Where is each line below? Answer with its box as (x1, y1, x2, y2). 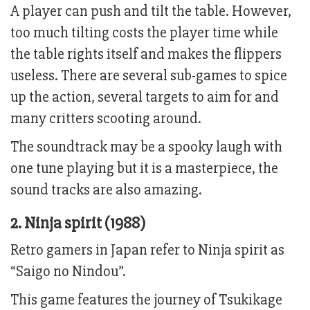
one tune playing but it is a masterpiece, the (10, 159, 278, 179)
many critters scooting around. (10, 109, 201, 129)
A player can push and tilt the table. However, (10, 2, 291, 21)
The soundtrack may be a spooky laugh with (10, 138, 282, 157)
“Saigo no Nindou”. (10, 262, 126, 282)
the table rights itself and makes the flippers (10, 45, 282, 64)
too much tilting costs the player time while (10, 24, 278, 43)
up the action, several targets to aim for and (10, 88, 279, 107)
